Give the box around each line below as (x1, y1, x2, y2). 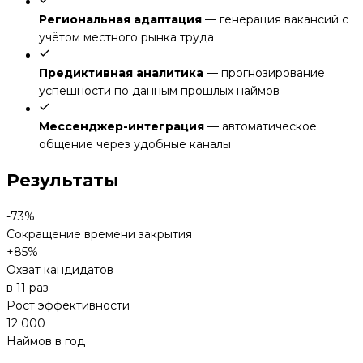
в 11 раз (6, 280, 49, 296)
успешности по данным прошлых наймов (39, 83, 280, 98)
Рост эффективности (6, 298, 130, 314)
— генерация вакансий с (205, 11, 348, 27)
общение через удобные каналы (39, 136, 231, 152)
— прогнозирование (207, 65, 325, 80)
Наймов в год (6, 334, 85, 349)
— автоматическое (207, 118, 317, 134)
